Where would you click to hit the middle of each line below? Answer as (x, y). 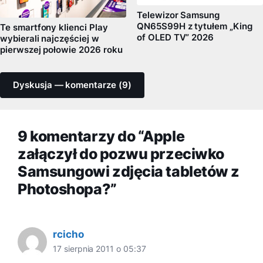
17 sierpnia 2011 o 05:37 (100, 249)
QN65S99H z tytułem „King (195, 26)
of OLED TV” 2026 (176, 37)
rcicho (68, 234)
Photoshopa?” (67, 189)
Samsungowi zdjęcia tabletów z (129, 171)
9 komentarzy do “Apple (101, 136)
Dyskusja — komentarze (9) (72, 85)
